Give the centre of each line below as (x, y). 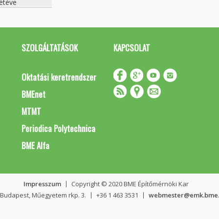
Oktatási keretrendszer (59, 77)
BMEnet (33, 94)
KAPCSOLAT (131, 48)
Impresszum (42, 184)
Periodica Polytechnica (58, 128)
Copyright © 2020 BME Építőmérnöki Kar (130, 184)
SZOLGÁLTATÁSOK (50, 48)
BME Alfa (35, 145)
